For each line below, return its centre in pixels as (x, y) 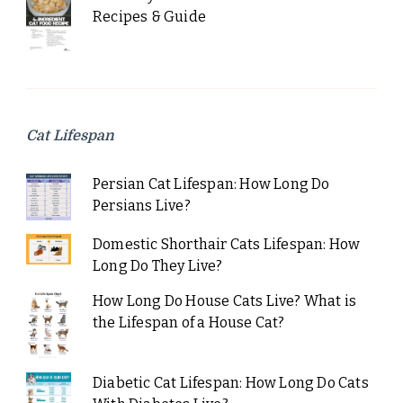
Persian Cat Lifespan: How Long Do (211, 184)
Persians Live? (141, 206)
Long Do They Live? (157, 266)
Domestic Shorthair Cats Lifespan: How (226, 245)
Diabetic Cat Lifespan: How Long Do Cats (230, 383)
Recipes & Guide (149, 17)
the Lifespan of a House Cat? (188, 323)
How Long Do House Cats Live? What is (224, 301)
